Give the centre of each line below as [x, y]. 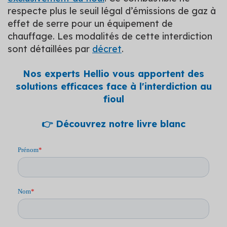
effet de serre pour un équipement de [90, 23]
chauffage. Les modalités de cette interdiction [110, 36]
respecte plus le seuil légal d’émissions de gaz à [112, 11]
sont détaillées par [50, 49]
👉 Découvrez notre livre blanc [113, 124]
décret [107, 49]
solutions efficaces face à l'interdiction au [113, 86]
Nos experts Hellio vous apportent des [113, 73]
